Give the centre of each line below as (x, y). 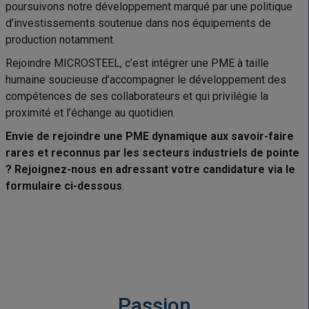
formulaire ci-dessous (63, 186)
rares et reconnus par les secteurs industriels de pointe (152, 153)
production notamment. (60, 40)
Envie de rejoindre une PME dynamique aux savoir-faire (149, 136)
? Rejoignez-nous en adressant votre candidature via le (150, 169)
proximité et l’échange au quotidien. (90, 113)
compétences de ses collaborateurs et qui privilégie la (137, 96)
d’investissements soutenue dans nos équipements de (138, 23)
